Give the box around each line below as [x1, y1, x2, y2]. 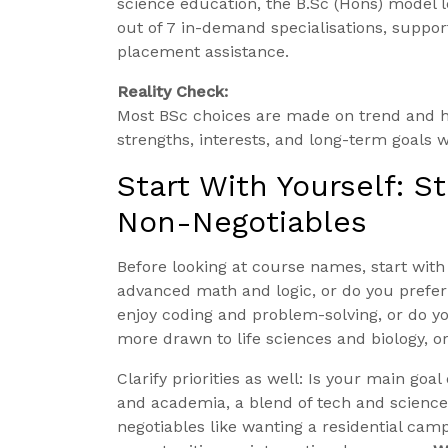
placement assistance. [117, 42, 289, 62]
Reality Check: [117, 82, 228, 102]
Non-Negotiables [117, 204, 367, 240]
